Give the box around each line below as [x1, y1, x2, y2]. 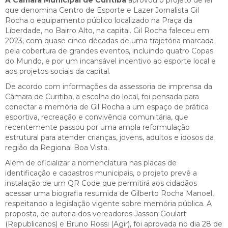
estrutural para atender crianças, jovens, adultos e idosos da [5, 132, 214, 142]
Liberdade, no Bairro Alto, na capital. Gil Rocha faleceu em [5, 25, 209, 35]
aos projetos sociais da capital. [5, 66, 110, 76]
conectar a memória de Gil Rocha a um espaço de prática [5, 102, 209, 111]
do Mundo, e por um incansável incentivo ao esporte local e [5, 56, 216, 66]
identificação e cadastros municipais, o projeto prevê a [5, 168, 197, 178]
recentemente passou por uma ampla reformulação [5, 122, 190, 132]
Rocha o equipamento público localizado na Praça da [5, 15, 192, 25]
